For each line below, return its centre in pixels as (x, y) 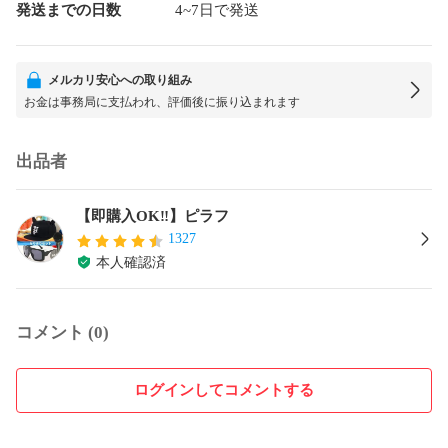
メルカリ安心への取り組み (120, 79)
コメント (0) (62, 332)
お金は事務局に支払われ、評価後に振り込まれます (162, 101)
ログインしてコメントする (224, 389)
